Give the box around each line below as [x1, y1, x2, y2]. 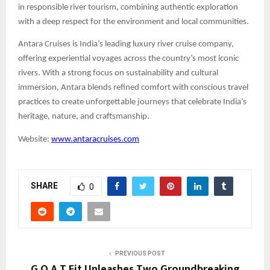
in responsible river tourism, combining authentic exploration [18, 2, 238, 12]
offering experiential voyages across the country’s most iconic [18, 54, 239, 64]
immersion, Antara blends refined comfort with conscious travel [18, 83, 248, 93]
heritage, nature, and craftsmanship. [18, 112, 149, 122]
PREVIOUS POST [115, 250, 165, 257]
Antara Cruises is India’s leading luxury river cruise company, [18, 40, 234, 49]
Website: [18, 134, 51, 144]
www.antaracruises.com [51, 134, 139, 144]
